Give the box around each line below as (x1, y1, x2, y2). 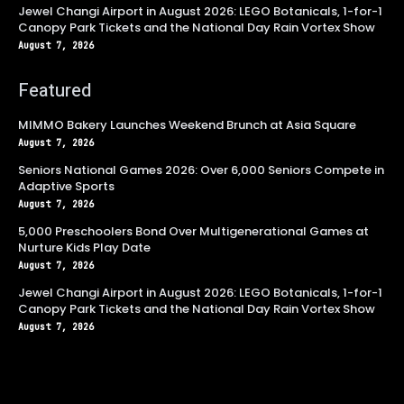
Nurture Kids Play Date (18, 238, 151, 256)
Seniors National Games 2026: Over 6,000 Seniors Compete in (18, 161, 384, 179)
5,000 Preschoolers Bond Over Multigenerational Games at (18, 222, 369, 240)
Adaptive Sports (18, 177, 115, 195)
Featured (18, 77, 91, 104)
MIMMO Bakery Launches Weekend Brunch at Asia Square (18, 115, 356, 133)
